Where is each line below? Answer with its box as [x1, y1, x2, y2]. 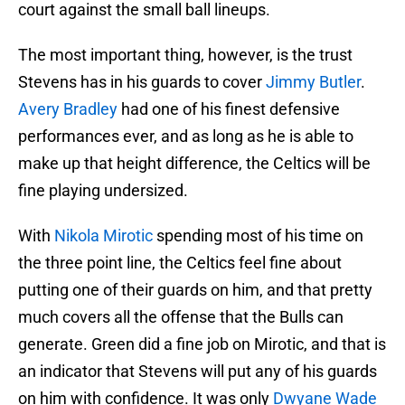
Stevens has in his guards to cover [18, 72, 266, 92]
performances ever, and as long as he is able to [18, 127, 353, 146]
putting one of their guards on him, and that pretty [18, 280, 372, 300]
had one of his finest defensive [118, 99, 340, 119]
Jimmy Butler [266, 72, 361, 92]
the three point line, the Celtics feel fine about [18, 253, 342, 273]
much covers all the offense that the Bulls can [18, 307, 344, 327]
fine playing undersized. [18, 181, 188, 201]
